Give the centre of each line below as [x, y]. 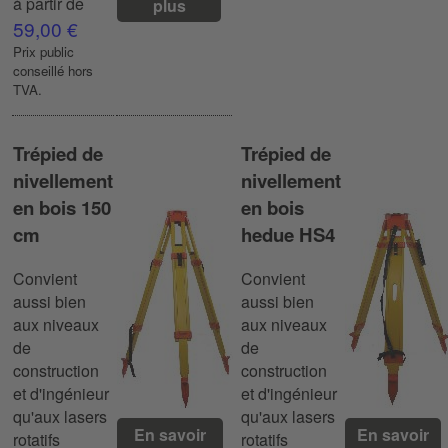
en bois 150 [62, 208]
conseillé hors [53, 70]
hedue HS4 [288, 235]
